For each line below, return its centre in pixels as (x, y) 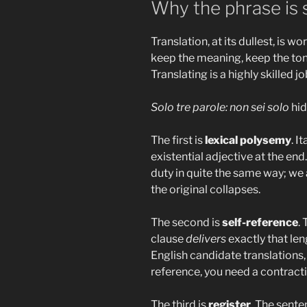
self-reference (260, 223)
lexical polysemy (248, 140)
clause (168, 239)
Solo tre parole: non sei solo (220, 108)
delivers (206, 239)
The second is (186, 223)
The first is (178, 140)
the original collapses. (206, 190)
